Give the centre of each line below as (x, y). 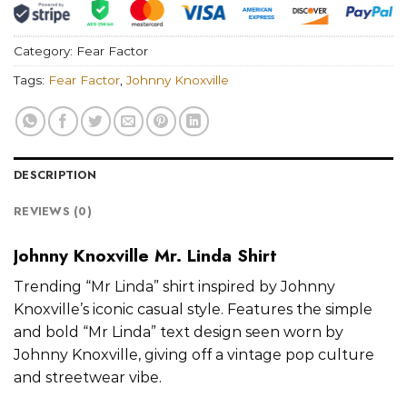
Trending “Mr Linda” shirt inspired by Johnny (174, 287)
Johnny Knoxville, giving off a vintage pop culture (194, 355)
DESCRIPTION (55, 175)
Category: (45, 50)
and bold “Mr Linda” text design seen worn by (179, 333)
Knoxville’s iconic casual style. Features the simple (193, 310)
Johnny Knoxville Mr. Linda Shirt (145, 256)
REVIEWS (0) (53, 212)
